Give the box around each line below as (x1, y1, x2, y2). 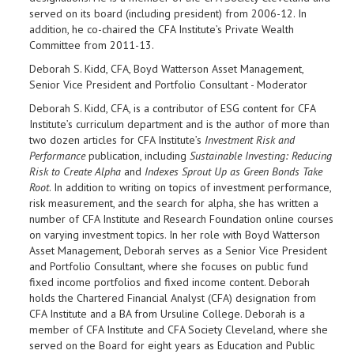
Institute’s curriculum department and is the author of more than (29, 117, 330, 131)
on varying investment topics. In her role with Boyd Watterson (29, 228, 320, 242)
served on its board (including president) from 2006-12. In (29, 6, 307, 21)
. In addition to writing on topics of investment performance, (49, 180, 331, 194)
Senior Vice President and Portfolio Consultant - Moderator (29, 77, 307, 92)
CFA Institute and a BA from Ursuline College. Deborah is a (29, 307, 305, 321)
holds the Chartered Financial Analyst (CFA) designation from (29, 291, 316, 305)
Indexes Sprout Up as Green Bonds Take (145, 164, 322, 179)
